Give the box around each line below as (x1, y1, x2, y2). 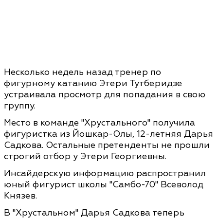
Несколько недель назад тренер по (4, 66, 161, 78)
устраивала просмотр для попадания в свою (4, 89, 205, 100)
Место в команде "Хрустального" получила (4, 117, 195, 128)
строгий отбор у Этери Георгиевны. (4, 150, 166, 162)
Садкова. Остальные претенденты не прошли (4, 139, 210, 151)
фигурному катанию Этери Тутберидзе (4, 77, 182, 89)
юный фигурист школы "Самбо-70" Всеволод (4, 179, 203, 190)
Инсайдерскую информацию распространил (4, 167, 206, 179)
